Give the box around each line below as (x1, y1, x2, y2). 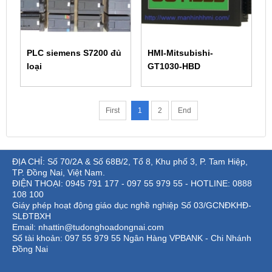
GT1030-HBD (147, 61, 200, 72)
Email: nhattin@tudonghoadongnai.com (12, 222, 166, 233)
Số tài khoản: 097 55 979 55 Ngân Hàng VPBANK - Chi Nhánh (12, 233, 251, 243)
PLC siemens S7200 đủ (26, 48, 121, 58)
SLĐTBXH (12, 211, 51, 222)
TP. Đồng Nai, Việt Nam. (12, 168, 105, 178)
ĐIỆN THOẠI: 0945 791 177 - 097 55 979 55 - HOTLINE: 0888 (12, 178, 252, 189)
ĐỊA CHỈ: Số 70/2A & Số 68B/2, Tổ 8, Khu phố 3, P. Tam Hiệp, (12, 157, 248, 167)
